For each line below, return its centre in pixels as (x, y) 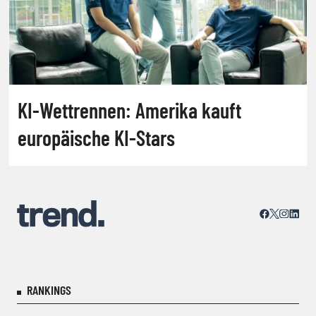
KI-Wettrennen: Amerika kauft (129, 110)
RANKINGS (49, 290)
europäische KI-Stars (96, 138)
